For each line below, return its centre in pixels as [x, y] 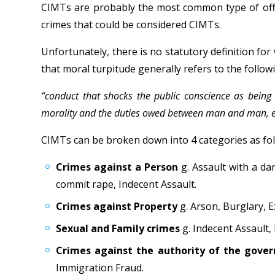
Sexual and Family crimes [119, 228]
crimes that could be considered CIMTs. [131, 25]
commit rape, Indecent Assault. [126, 184]
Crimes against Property [118, 206]
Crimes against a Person [119, 167]
